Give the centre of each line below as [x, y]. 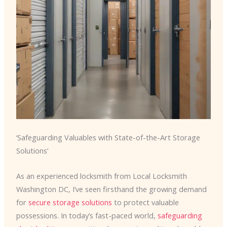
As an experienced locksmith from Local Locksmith [101, 176]
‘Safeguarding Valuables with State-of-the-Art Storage [108, 138]
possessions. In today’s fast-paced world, [87, 215]
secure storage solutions [70, 202]
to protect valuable [145, 202]
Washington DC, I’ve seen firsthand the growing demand [111, 189]
